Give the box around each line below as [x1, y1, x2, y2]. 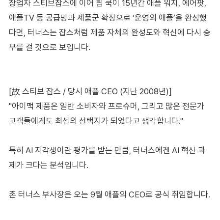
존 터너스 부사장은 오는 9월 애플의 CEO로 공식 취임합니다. [8, 189, 210, 199]
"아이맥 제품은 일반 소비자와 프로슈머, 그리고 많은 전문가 [8, 101, 204, 111]
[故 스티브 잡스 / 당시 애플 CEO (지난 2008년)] [8, 86, 172, 96]
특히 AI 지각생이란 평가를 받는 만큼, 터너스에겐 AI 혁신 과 [8, 145, 205, 155]
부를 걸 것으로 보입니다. [8, 42, 90, 52]
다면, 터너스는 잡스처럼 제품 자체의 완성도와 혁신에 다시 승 [8, 27, 211, 37]
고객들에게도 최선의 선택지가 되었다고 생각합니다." [8, 115, 183, 126]
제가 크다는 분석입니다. [8, 160, 88, 170]
